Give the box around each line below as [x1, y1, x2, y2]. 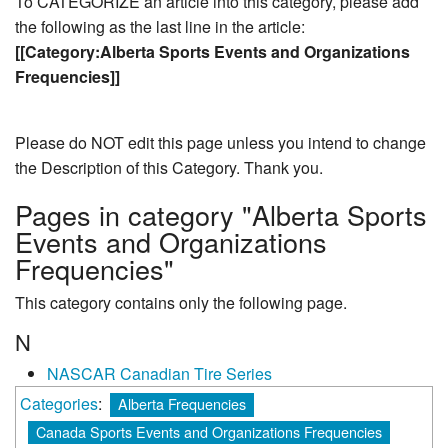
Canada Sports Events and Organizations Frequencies [36, 420, 382, 442]
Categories [20, 392, 98, 416]
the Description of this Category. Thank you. [15, 156, 323, 180]
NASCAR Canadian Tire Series [47, 362, 272, 386]
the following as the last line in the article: [15, 15, 305, 39]
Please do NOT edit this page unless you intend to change [15, 131, 426, 155]
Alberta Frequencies [118, 393, 246, 415]
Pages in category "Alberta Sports [15, 194, 427, 234]
